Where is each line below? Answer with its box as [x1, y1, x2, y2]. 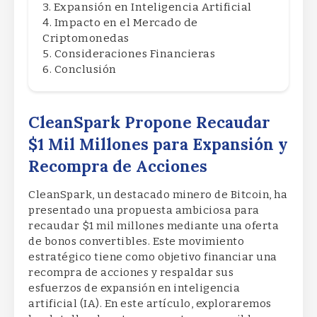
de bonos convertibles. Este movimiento [28, 235, 244, 248]
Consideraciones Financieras [54, 47, 215, 61]
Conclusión [54, 63, 117, 76]
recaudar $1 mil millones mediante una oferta [28, 219, 279, 233]
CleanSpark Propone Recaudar [28, 112, 270, 133]
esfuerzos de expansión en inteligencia [28, 282, 240, 295]
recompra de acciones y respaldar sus [28, 266, 234, 279]
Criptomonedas [42, 32, 129, 45]
